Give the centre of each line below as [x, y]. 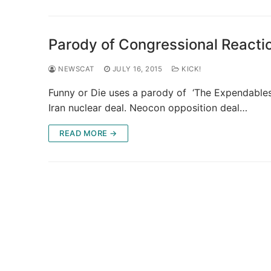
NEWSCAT [75, 69]
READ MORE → [88, 133]
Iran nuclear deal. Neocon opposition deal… [148, 107]
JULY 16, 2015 [137, 69]
